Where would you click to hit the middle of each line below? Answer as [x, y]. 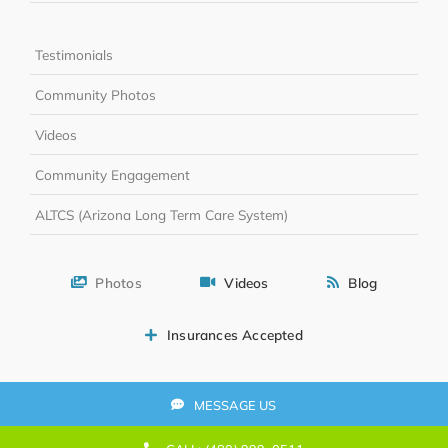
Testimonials [73, 54]
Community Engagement [112, 174]
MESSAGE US [235, 404]
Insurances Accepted [234, 335]
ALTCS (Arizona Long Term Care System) [161, 214]
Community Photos [95, 94]
